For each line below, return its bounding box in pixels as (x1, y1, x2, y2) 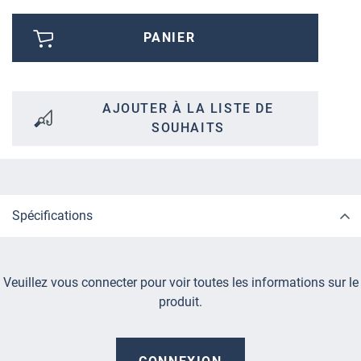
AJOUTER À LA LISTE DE (102, 101, 274, 117)
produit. (159, 294, 202, 310)
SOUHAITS (151, 120, 225, 136)
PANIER (143, 30, 196, 46)
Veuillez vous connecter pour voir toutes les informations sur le (2, 275, 359, 291)
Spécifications (12, 208, 93, 224)
